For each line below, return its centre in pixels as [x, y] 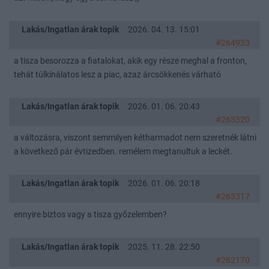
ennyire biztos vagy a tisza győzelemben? [90, 215]
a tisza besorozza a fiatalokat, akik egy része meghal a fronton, [130, 61]
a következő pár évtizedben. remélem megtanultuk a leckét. [123, 152]
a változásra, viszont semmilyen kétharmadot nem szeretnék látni [135, 138]
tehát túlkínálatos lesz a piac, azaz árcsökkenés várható [117, 74]
